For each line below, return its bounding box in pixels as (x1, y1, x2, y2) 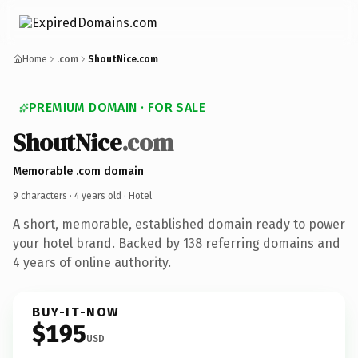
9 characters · (13, 189, 74, 201)
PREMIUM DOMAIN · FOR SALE (29, 100, 205, 115)
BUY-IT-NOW (32, 304, 120, 320)
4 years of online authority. (13, 254, 171, 270)
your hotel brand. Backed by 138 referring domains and (13, 235, 340, 251)
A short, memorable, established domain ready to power (13, 216, 345, 232)
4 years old (74, 189, 121, 201)
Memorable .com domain (13, 164, 144, 178)
